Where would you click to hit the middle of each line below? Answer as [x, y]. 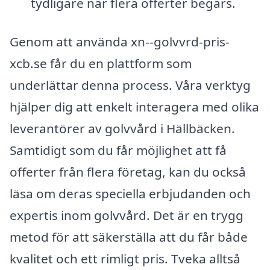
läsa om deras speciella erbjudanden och [130, 193]
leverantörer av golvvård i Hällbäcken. [122, 128]
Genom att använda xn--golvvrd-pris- [120, 41]
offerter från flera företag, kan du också [128, 171]
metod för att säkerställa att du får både [129, 237]
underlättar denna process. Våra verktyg [130, 85]
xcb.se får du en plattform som [101, 63]
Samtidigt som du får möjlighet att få [118, 150]
